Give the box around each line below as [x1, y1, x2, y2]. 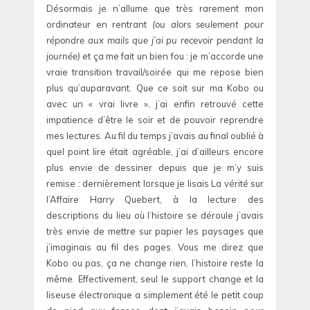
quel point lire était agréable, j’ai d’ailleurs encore [46, 146, 264, 158]
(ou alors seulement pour [152, 19, 264, 30]
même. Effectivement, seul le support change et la [46, 273, 264, 285]
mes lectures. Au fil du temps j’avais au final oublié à [46, 130, 264, 142]
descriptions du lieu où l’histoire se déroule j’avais [46, 210, 264, 221]
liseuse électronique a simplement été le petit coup [46, 289, 264, 301]
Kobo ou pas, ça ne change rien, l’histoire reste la [46, 257, 264, 269]
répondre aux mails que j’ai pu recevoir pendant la [46, 35, 264, 46]
